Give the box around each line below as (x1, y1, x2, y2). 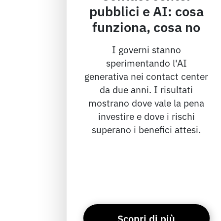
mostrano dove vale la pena (88, 96, 205, 110)
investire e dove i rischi (98, 109, 195, 123)
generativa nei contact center (84, 69, 209, 83)
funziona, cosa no (92, 17, 201, 36)
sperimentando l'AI (106, 56, 187, 70)
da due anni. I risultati (100, 82, 193, 96)
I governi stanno (111, 42, 181, 56)
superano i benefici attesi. (92, 122, 201, 136)
